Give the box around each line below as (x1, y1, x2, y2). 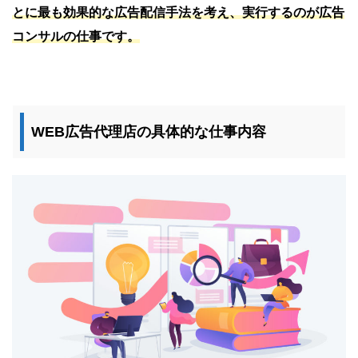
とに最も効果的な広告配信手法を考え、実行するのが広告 (12, 5, 344, 19)
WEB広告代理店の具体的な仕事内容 (31, 123, 267, 140)
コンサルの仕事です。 (12, 29, 140, 43)
